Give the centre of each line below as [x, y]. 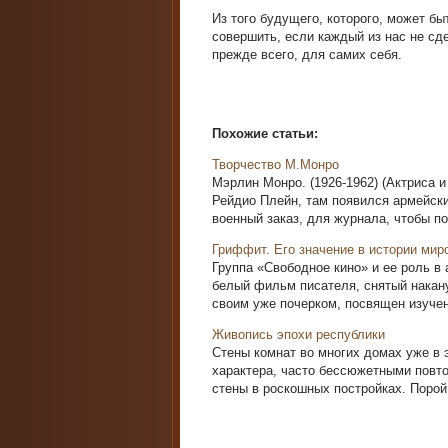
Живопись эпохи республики [298, 334]
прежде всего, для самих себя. [307, 54]
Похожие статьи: [265, 133]
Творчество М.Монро [275, 164]
